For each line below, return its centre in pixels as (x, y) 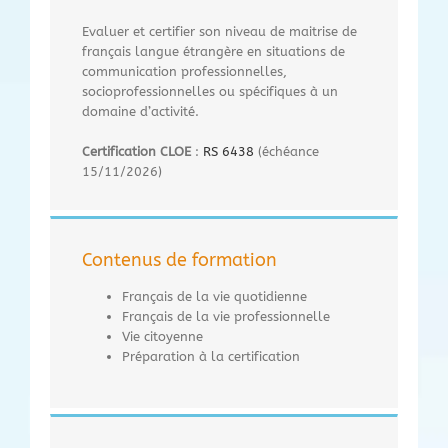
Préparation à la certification (211, 356)
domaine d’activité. (140, 111)
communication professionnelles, (184, 71)
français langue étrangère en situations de (213, 51)
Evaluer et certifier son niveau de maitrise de (219, 31)
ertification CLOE (140, 151)
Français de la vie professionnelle (226, 316)
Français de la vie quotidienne (214, 296)
